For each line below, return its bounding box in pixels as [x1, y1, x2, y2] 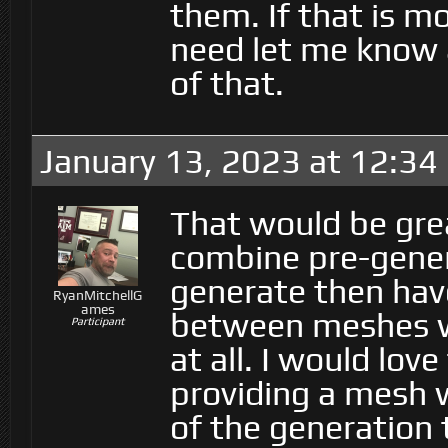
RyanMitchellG [53, 287, 142, 303]
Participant [71, 315, 124, 327]
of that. [170, 63, 284, 103]
